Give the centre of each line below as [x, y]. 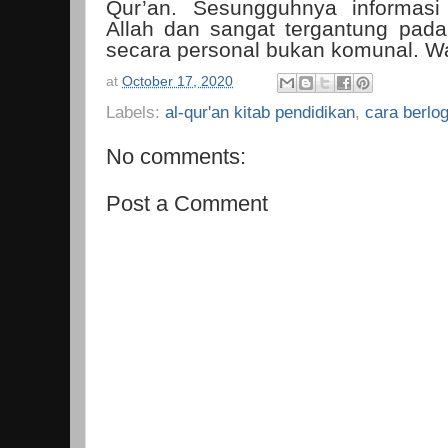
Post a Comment [187, 203]
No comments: [176, 157]
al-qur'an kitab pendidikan [260, 112]
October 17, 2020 [177, 82]
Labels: [135, 112]
